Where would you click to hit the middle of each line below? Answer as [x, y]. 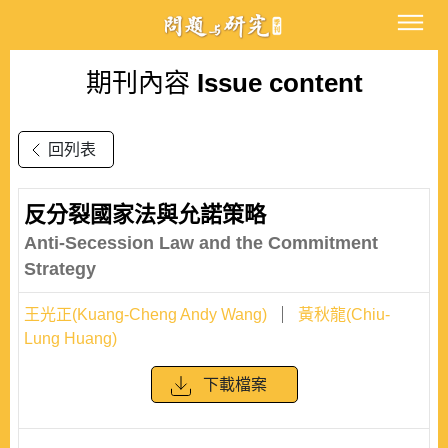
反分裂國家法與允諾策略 [145, 214]
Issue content [276, 83]
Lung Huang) [70, 338]
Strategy [60, 269]
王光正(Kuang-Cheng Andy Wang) [145, 314]
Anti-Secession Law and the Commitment [201, 243]
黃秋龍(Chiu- [344, 314]
